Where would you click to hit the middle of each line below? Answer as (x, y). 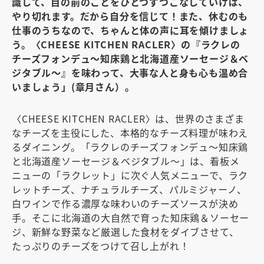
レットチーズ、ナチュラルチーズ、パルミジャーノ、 (130, 189)
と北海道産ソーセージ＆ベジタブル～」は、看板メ (126, 161)
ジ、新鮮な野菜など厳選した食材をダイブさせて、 (126, 231)
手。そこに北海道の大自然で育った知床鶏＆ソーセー (131, 217)
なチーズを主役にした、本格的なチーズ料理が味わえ (130, 132)
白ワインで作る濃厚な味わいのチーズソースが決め (125, 203)
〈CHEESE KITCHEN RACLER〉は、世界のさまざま (128, 118)
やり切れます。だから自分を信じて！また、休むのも (130, 16)
